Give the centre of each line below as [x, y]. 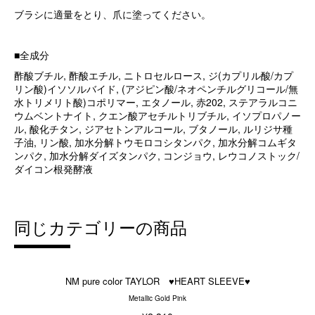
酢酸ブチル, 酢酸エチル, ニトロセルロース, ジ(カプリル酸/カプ [154, 75]
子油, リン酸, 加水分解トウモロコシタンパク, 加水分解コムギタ [155, 142]
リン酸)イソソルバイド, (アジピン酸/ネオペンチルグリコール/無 [156, 89]
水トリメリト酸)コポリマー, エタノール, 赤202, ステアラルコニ [156, 102]
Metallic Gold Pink [157, 298]
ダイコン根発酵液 [53, 169]
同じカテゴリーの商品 [101, 227]
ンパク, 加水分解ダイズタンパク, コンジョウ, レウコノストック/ [157, 155]
